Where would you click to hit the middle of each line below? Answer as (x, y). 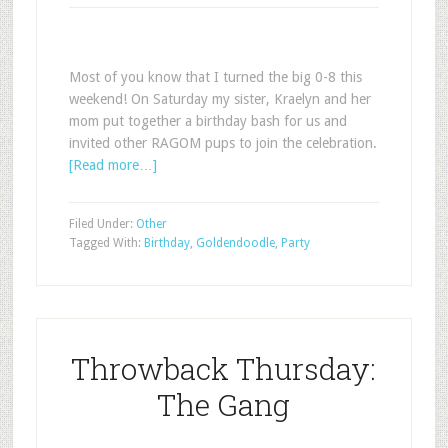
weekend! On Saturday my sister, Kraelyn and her (219, 99)
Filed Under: (102, 224)
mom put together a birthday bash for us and (207, 121)
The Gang (224, 404)
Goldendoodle (235, 243)
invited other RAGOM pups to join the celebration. (222, 143)
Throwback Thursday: (224, 368)
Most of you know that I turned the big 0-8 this (215, 77)
